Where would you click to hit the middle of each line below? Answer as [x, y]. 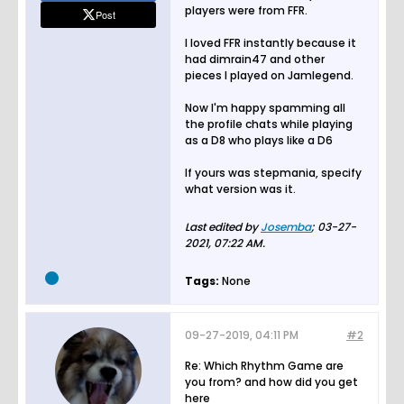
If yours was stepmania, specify [273, 173]
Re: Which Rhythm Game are [264, 366]
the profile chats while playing [269, 124]
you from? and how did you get [271, 382]
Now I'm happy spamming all [265, 108]
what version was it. [240, 189]
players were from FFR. [246, 11]
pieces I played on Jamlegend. [269, 76]
